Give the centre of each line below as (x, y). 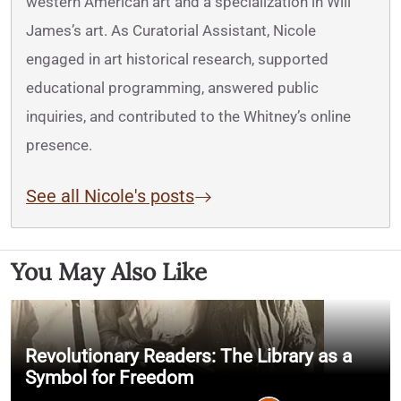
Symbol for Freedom (111, 377)
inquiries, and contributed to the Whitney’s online (188, 117)
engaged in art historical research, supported (177, 60)
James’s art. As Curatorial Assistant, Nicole (171, 31)
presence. (59, 145)
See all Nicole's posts (110, 197)
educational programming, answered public (172, 88)
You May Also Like (109, 272)
